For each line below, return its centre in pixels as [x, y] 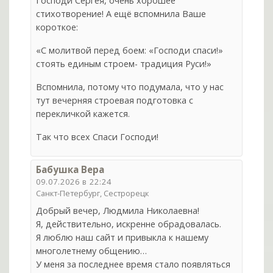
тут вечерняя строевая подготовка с [115, 101]
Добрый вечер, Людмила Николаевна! [118, 211]
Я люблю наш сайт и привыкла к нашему [122, 238]
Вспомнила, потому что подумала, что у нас [130, 87]
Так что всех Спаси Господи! [97, 137]
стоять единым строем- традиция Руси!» [124, 64]
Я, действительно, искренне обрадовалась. [129, 224]
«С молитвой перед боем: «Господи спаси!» [130, 51]
